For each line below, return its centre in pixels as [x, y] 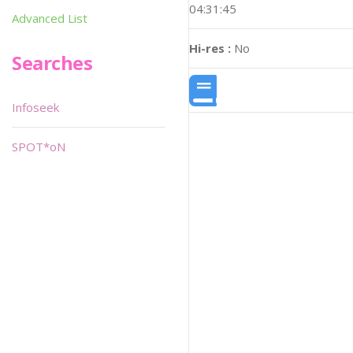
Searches [52, 63]
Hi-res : [210, 48]
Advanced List [50, 18]
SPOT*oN [39, 147]
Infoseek [35, 107]
